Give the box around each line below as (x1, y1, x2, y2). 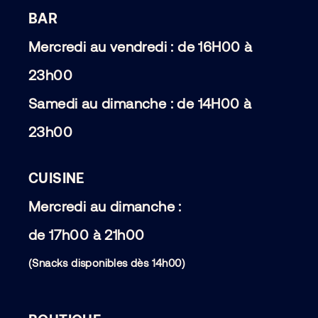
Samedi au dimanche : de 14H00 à (28, 94, 252, 111)
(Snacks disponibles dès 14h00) (28, 256, 185, 269)
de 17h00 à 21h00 (28, 225, 145, 243)
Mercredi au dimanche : (28, 197, 182, 214)
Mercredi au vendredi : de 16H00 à (28, 37, 253, 55)
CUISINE (28, 168, 84, 186)
